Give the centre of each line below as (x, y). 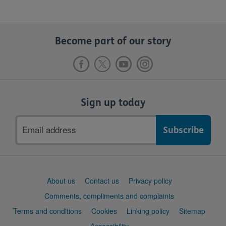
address (32, 134)
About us (61, 181)
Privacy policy (150, 181)
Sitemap (192, 211)
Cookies (104, 211)
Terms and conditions (47, 211)
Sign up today (113, 103)
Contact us (102, 181)
